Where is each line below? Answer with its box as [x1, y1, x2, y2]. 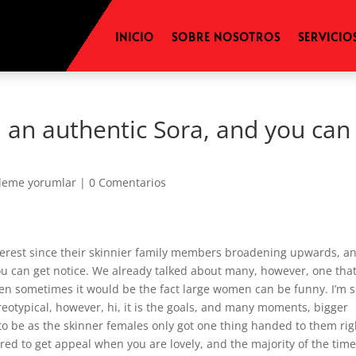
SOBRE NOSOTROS [171, 29, 281, 44]
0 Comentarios [89, 175, 167, 190]
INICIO [114, 29, 154, 44]
